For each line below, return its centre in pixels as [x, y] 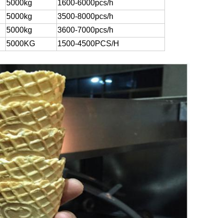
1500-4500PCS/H [88, 44]
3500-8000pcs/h [85, 16]
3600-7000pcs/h [85, 30]
